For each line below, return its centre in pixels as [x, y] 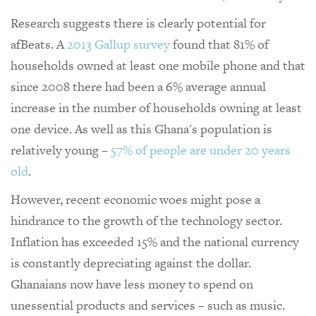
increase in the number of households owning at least [156, 107]
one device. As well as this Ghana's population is [141, 128]
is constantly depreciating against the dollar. [131, 262]
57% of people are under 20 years [201, 150]
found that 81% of [219, 44]
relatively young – [61, 150]
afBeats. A [39, 44]
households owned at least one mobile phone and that [158, 65]
